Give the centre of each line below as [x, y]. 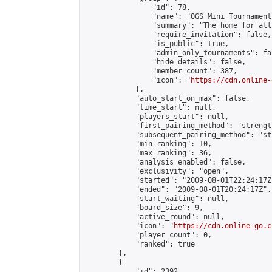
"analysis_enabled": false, [165, 162]
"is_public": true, [157, 44]
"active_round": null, [155, 217]
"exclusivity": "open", [157, 171]
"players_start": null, [157, 117]
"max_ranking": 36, [148, 153]
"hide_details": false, [165, 62]
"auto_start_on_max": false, [167, 98]
